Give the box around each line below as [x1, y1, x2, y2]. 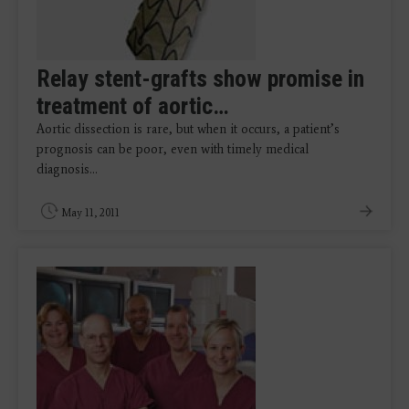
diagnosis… [37, 162, 98, 177]
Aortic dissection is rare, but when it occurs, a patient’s [37, 121, 340, 137]
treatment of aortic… [37, 92, 228, 120]
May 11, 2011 [61, 206, 120, 219]
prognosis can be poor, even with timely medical [37, 142, 309, 157]
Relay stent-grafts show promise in [37, 65, 364, 92]
